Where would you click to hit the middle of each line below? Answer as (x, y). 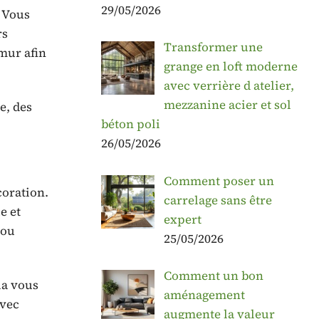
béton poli (131, 124)
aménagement (204, 295)
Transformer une (213, 47)
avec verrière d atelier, (229, 86)
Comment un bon (213, 276)
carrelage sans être (218, 200)
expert (182, 219)
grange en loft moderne (230, 67)
